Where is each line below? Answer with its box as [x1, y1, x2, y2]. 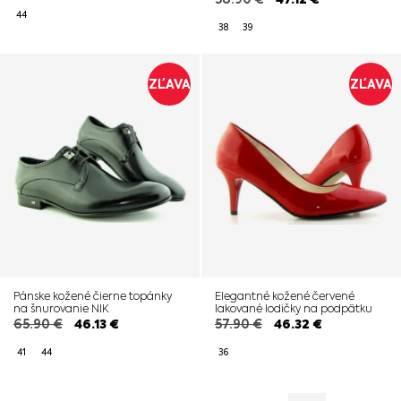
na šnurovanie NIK [13, 302, 108, 315]
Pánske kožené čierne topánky [13, 289, 172, 303]
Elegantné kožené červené [215, 289, 354, 303]
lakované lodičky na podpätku [215, 302, 372, 315]
